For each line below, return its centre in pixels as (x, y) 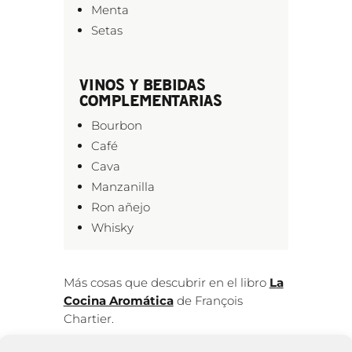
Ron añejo (120, 207)
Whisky (112, 227)
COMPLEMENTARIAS (150, 99)
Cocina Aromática (118, 300)
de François (208, 300)
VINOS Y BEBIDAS (142, 84)
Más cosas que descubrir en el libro (166, 282)
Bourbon (116, 125)
